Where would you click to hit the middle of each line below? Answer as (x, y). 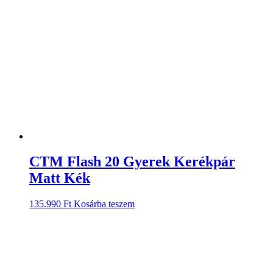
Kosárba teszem (104, 204)
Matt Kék (60, 178)
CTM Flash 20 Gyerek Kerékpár (132, 162)
